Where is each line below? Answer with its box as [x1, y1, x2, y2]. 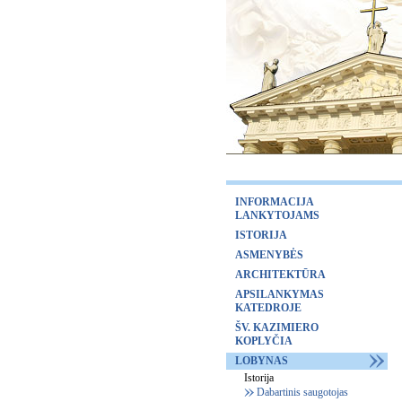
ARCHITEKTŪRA [235, 268, 326, 281]
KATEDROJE [235, 301, 301, 314]
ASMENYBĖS [235, 249, 303, 261]
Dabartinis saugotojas [257, 386, 348, 398]
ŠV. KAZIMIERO [235, 321, 319, 334]
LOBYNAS [235, 354, 288, 367]
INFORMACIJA [235, 196, 314, 208]
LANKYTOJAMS [235, 209, 319, 222]
